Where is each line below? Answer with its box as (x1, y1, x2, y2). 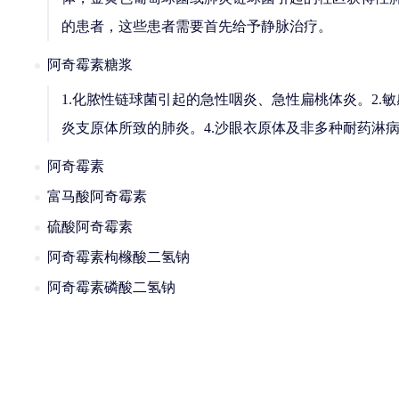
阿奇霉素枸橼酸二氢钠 (47, 249, 190, 265)
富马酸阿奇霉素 (47, 189, 147, 204)
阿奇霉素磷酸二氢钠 (47, 280, 175, 295)
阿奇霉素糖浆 (47, 57, 133, 72)
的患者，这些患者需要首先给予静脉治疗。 (61, 19, 332, 34)
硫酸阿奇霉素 (47, 219, 133, 234)
